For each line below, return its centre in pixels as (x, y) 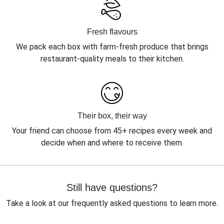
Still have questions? (112, 187)
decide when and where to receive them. (112, 143)
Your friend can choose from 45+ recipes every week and (112, 131)
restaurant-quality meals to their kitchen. (112, 59)
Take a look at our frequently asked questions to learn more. (112, 203)
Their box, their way (112, 116)
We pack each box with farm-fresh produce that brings (112, 47)
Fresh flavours (112, 32)
